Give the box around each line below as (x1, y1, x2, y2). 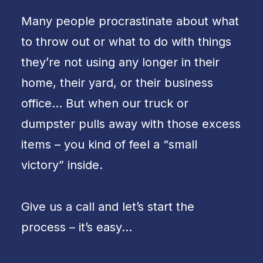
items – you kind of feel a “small (21, 137, 197, 151)
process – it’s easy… (21, 220, 132, 234)
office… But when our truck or (21, 96, 188, 110)
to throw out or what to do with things (21, 35, 231, 49)
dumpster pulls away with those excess (21, 117, 241, 131)
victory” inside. (21, 158, 103, 172)
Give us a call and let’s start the (21, 200, 194, 214)
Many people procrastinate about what (21, 14, 239, 28)
